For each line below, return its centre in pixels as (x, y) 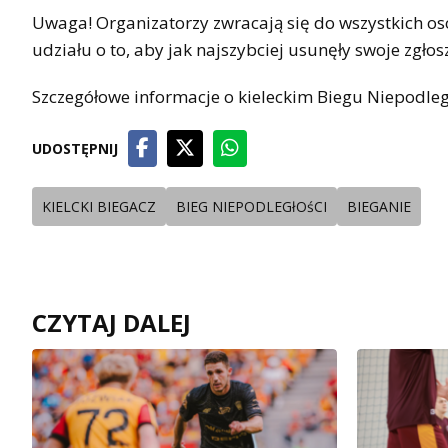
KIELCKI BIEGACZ (99, 207)
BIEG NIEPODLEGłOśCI (251, 207)
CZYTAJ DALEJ (111, 323)
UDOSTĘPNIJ (75, 149)
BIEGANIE (379, 207)
